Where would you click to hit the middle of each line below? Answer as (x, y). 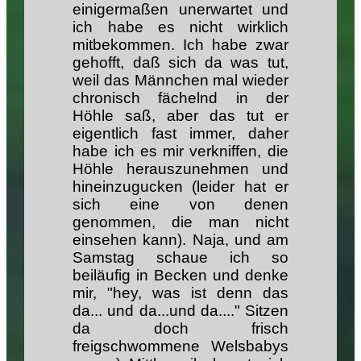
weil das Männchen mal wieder (180, 80)
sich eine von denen (180, 204)
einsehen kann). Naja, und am (180, 239)
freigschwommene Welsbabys (180, 346)
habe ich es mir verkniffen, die (180, 151)
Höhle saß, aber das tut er (180, 115)
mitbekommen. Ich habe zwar (180, 44)
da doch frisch (180, 328)
